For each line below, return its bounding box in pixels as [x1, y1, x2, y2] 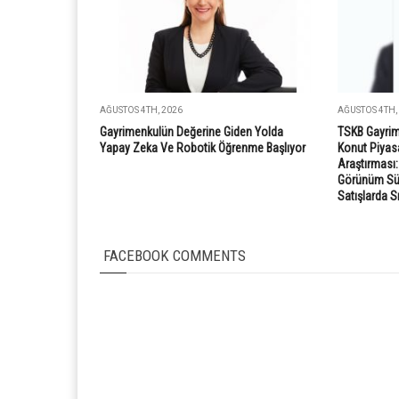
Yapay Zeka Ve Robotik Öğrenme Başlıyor [100, 141, 305, 156]
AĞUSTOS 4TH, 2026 [100, 105, 183, 116]
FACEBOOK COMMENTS [100, 247, 246, 265]
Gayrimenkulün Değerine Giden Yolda [100, 125, 283, 140]
